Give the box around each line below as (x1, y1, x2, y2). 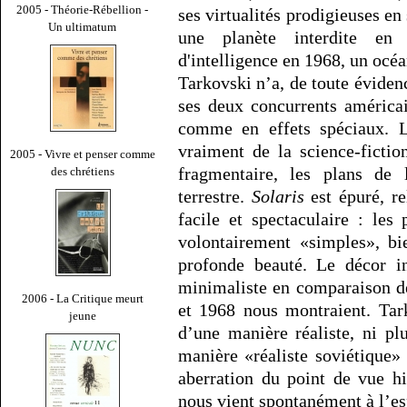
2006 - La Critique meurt (22, 291, 144, 305)
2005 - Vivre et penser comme (10, 146, 155, 161)
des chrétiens (51, 164, 114, 178)
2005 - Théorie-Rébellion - (16, 2, 149, 16)
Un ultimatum (48, 19, 117, 34)
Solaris (251, 186, 304, 207)
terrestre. (178, 186, 252, 207)
